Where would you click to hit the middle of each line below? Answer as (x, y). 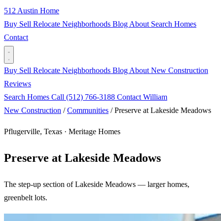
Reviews (18, 84)
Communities (88, 110)
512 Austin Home (32, 11)
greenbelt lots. (26, 197)
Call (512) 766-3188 (84, 97)
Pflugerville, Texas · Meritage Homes (62, 131)
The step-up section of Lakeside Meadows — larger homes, (97, 184)
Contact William (142, 97)
